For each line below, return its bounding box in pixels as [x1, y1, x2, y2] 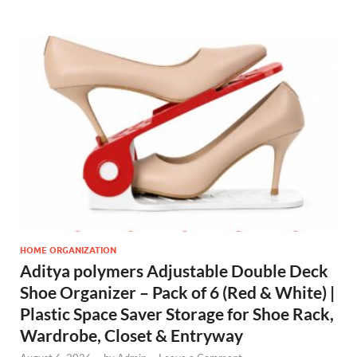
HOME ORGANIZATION [20, 244, 116, 256]
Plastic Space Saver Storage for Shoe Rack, [20, 303, 334, 324]
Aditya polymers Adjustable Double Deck [20, 260, 328, 280]
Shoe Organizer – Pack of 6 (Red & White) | [20, 281, 335, 302]
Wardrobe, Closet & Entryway [20, 324, 243, 345]
